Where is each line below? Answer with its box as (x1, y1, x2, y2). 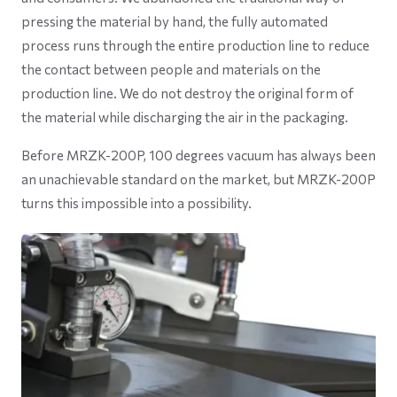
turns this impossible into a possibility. (21, 195, 252, 211)
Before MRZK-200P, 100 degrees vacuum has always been (21, 147, 376, 163)
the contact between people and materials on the (21, 61, 321, 77)
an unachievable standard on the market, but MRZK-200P (21, 171, 376, 187)
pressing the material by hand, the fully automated (21, 13, 328, 29)
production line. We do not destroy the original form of (21, 85, 354, 101)
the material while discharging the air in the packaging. (21, 109, 348, 125)
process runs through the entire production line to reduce (21, 37, 370, 53)
